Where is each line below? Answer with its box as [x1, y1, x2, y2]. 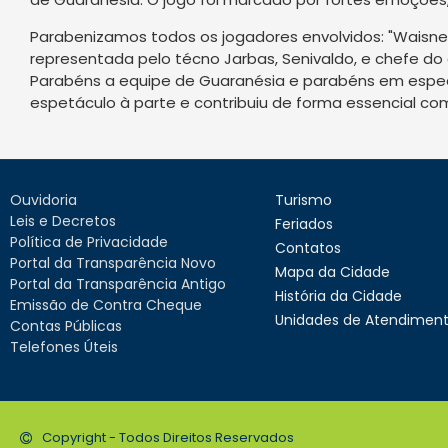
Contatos [274, 237, 341, 258]
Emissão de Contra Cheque [10, 294, 202, 315]
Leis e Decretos [10, 210, 116, 231]
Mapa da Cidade [274, 261, 390, 282]
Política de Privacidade [10, 231, 168, 252]
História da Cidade [274, 285, 402, 306]
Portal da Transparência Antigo [10, 273, 226, 294]
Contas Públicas [10, 315, 122, 336]
